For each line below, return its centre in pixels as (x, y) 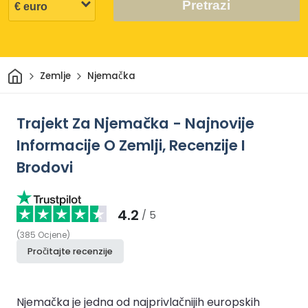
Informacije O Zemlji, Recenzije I (131, 145)
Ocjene (52, 234)
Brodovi (45, 167)
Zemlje (55, 76)
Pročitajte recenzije (70, 251)
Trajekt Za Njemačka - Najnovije (135, 123)
